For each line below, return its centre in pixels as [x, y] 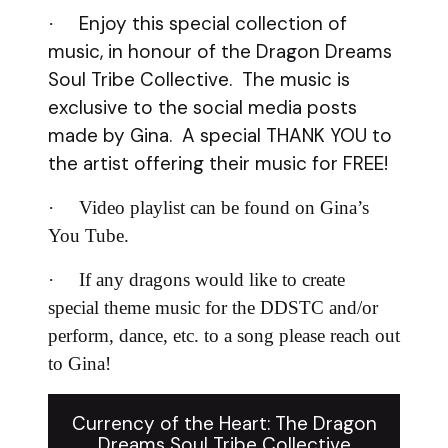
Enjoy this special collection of [213, 23]
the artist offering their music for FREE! [223, 163]
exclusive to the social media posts [202, 107]
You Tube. [93, 235]
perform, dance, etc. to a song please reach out [224, 335]
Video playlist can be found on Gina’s [211, 207]
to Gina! [79, 363]
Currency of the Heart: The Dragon [224, 423]
